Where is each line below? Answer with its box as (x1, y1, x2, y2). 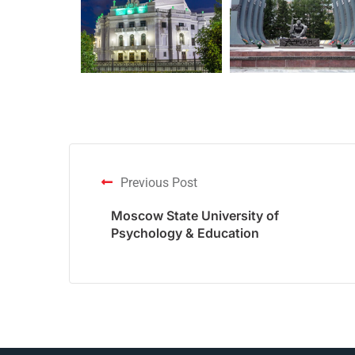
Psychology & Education (111, 224, 259, 241)
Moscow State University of (111, 207, 279, 223)
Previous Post (120, 174, 197, 190)
